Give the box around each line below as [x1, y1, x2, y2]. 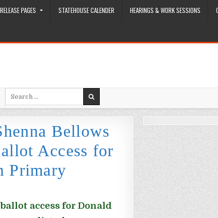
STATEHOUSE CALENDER [58, 5, 114, 15]
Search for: [5, 87, 39, 95]
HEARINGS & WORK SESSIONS [130, 5, 200, 15]
